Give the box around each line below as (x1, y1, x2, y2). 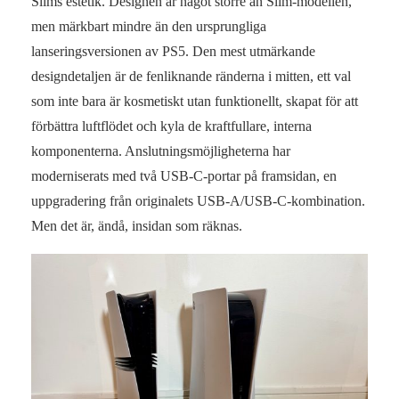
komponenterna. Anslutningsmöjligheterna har (31, 142, 290, 159)
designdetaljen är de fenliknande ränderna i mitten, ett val (31, 68, 351, 84)
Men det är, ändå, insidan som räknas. (31, 217, 242, 233)
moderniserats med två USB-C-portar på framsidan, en (31, 167, 337, 183)
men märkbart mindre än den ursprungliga (31, 18, 266, 34)
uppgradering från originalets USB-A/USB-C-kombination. (31, 192, 365, 208)
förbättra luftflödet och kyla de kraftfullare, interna (31, 118, 312, 134)
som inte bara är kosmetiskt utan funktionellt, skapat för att (31, 93, 358, 109)
